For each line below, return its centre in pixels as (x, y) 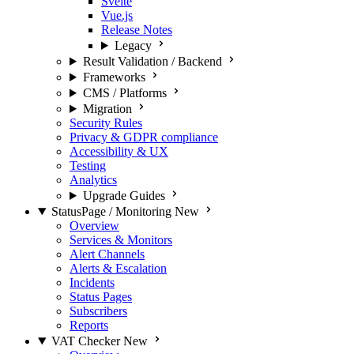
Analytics (93, 180)
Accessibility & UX (119, 151)
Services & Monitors (121, 240)
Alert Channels (107, 254)
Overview (94, 226)
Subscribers (98, 311)
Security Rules (106, 123)
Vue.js (117, 15)
